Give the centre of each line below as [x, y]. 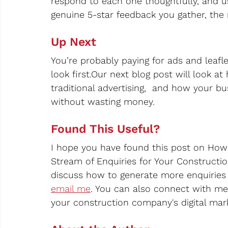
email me [71, 189]
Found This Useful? [105, 129]
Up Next [74, 42]
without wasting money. [103, 102]
